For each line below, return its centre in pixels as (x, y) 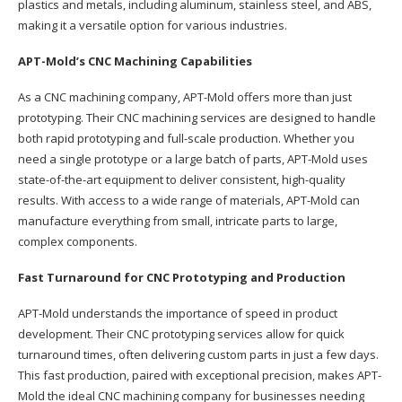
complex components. (78, 241)
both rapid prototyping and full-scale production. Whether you (186, 138)
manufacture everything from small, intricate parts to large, (178, 220)
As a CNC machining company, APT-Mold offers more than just (185, 96)
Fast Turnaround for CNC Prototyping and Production (182, 277)
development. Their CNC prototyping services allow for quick (181, 333)
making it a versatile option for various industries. (153, 25)
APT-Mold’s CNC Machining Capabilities (135, 61)
